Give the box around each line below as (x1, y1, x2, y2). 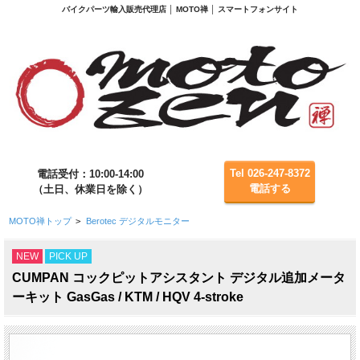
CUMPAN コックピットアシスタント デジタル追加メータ (12, 271, 346, 284)
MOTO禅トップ (8, 215, 72, 226)
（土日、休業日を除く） (33, 182, 148, 195)
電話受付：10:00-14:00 (37, 167, 144, 180)
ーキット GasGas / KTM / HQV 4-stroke (12, 290, 243, 304)
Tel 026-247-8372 (229, 167, 310, 180)
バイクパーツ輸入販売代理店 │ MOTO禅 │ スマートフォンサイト (62, 4, 298, 14)
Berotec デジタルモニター (85, 215, 190, 226)
